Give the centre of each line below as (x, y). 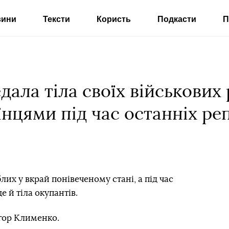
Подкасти (177, 19)
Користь (113, 19)
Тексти (56, 19)
